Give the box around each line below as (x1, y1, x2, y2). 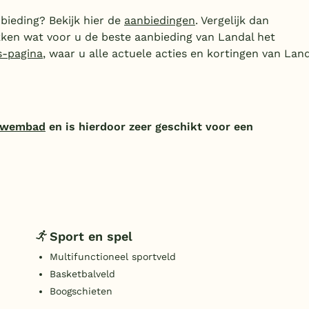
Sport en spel (50, 228, 132, 243)
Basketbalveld (50, 268, 115, 280)
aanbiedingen (124, 14, 195, 28)
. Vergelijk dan (195, 14, 269, 28)
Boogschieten (50, 286, 112, 297)
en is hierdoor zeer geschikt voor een (46, 120, 253, 134)
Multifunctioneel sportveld (50, 251, 176, 263)
